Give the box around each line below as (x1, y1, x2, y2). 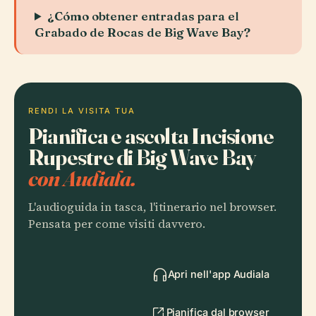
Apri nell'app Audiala (167, 268, 269, 280)
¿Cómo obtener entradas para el (47, 8, 240, 23)
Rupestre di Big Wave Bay (28, 143, 256, 171)
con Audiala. (28, 164, 136, 192)
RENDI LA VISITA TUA (28, 106, 135, 116)
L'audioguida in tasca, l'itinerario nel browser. (28, 199, 276, 215)
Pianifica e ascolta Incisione (28, 122, 274, 150)
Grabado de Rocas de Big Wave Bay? (35, 25, 250, 39)
